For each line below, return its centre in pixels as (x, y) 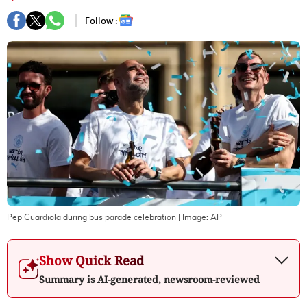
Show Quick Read (91, 260)
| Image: (193, 217)
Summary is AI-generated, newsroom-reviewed (149, 279)
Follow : (101, 21)
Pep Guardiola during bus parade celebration (91, 217)
